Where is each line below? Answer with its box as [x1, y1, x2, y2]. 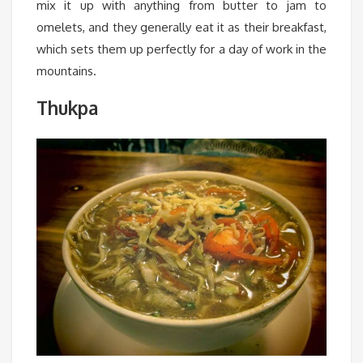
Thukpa [36, 96, 98, 120]
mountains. [36, 63, 96, 79]
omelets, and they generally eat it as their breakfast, [36, 19, 327, 36]
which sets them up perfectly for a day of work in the [36, 41, 327, 58]
